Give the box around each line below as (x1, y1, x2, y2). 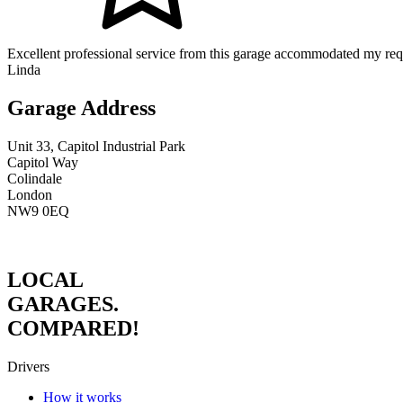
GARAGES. (7, 291, 124, 316)
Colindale (7, 170, 62, 186)
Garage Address (7, 96, 156, 121)
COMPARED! (7, 316, 139, 340)
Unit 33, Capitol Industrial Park (7, 138, 185, 154)
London (7, 186, 52, 202)
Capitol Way (7, 154, 78, 170)
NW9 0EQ (7, 202, 69, 219)
